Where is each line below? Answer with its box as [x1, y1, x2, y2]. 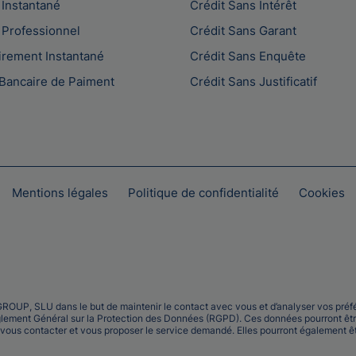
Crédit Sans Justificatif [190, 74, 317, 90]
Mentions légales [12, 184, 108, 200]
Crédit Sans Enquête [190, 48, 306, 64]
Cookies [299, 184, 345, 200]
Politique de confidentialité [128, 184, 279, 200]
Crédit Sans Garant [190, 23, 296, 39]
